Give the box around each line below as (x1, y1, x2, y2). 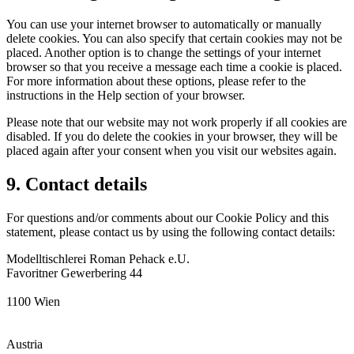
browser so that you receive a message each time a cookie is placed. (6, 60, 342, 74)
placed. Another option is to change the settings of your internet (6, 46, 321, 60)
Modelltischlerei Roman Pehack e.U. (6, 252, 190, 266)
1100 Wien (6, 295, 60, 309)
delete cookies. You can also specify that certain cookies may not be (6, 32, 342, 46)
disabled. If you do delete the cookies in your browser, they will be (6, 130, 337, 144)
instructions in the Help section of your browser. (6, 88, 245, 103)
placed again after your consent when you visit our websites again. (6, 144, 337, 158)
